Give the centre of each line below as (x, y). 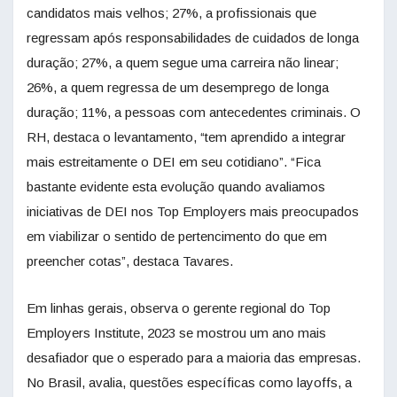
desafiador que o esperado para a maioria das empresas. (194, 358)
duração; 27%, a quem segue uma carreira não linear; (183, 63)
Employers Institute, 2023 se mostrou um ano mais (176, 333)
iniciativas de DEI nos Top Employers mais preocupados (193, 212)
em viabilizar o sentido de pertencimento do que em (177, 237)
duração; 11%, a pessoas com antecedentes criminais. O (194, 113)
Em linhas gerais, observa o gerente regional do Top (179, 308)
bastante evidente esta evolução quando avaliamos (176, 187)
